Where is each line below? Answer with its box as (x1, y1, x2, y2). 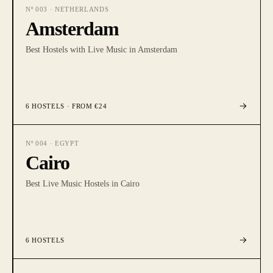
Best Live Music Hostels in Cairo (26, 179, 140, 188)
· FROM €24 (64, 102, 107, 110)
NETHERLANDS (54, 5, 109, 13)
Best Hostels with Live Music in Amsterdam (26, 45, 177, 54)
